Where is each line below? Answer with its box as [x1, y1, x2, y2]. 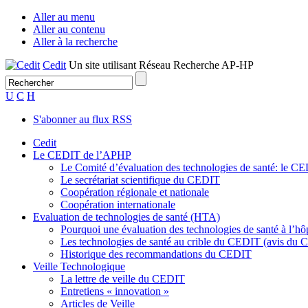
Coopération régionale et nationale [60, 186, 209, 198]
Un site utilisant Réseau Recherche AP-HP [69, 59, 254, 71]
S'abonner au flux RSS [33, 113, 132, 125]
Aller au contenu [33, 23, 105, 35]
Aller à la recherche [33, 36, 118, 47]
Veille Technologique [33, 261, 125, 272]
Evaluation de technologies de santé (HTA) [33, 211, 220, 223]
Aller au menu [33, 11, 95, 23]
